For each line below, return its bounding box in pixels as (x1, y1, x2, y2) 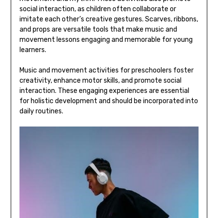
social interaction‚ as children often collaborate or (19, 4, 176, 13)
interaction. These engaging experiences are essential (19, 86, 189, 95)
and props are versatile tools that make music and (19, 25, 177, 34)
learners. (19, 45, 46, 54)
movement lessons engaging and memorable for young (19, 35, 193, 44)
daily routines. (19, 107, 63, 115)
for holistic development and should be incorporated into (19, 96, 198, 105)
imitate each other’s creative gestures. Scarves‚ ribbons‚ (19, 15, 198, 23)
